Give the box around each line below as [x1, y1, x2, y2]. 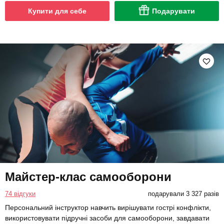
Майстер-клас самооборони [5, 169, 171, 183]
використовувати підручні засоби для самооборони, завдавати [5, 213, 209, 222]
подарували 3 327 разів [147, 189, 219, 197]
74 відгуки [5, 189, 35, 197]
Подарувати [152, 7, 195, 15]
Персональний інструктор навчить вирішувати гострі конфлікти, [5, 203, 211, 211]
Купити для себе [28, 7, 86, 15]
